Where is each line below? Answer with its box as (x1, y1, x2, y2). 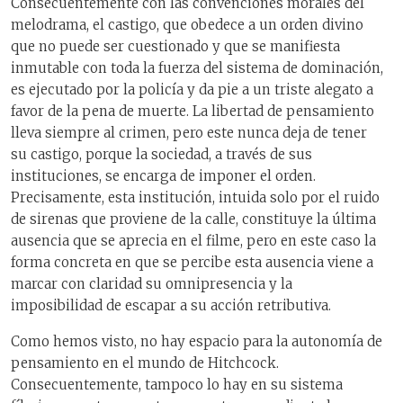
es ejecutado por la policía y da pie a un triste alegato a (11, 80, 373, 98)
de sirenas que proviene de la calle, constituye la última (11, 210, 376, 228)
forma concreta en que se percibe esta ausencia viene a (11, 253, 373, 271)
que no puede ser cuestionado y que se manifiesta (11, 37, 340, 55)
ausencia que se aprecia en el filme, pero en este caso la (11, 231, 376, 249)
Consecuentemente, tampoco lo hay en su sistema (11, 376, 343, 394)
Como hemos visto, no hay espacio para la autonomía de (11, 333, 382, 351)
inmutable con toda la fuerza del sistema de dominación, (11, 58, 383, 76)
